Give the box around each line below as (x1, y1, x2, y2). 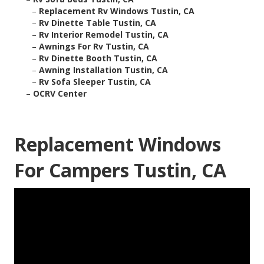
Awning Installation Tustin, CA (39, 64, 168, 76)
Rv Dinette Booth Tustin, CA (39, 52, 157, 64)
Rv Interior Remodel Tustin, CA (39, 29, 169, 41)
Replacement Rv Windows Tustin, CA (39, 5, 194, 17)
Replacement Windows (14, 131, 221, 157)
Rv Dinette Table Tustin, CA (39, 17, 156, 29)
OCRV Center (33, 88, 87, 100)
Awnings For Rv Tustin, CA (39, 41, 149, 52)
